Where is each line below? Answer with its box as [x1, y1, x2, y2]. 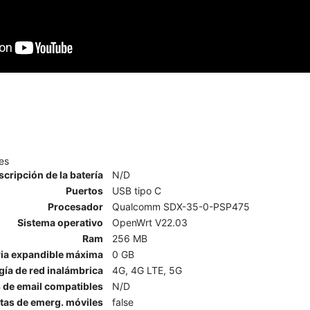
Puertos [66, 185, 103, 197]
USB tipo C [112, 185, 161, 197]
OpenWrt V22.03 [112, 217, 188, 229]
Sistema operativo [17, 217, 103, 229]
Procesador [48, 201, 103, 213]
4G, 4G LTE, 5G [112, 264, 182, 277]
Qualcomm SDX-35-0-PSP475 [112, 201, 250, 213]
